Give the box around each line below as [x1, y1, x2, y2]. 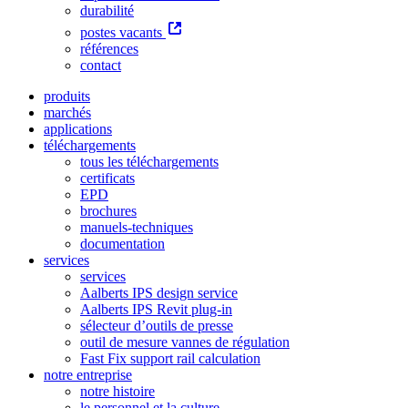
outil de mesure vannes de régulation [80, 333, 290, 350]
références [80, 40, 138, 56]
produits [44, 87, 90, 104]
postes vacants [80, 24, 166, 40]
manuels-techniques [80, 219, 193, 235]
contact [80, 56, 121, 73]
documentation [80, 235, 165, 251]
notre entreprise [44, 366, 132, 382]
